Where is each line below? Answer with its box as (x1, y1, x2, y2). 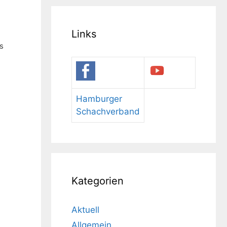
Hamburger (76, 93, 122, 104)
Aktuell (71, 204, 99, 215)
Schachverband (76, 106, 140, 117)
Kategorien (71, 174, 124, 187)
